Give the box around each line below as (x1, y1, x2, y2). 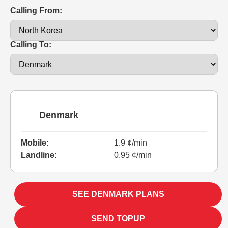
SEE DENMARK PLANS (72, 189, 164, 198)
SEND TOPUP (91, 214, 145, 223)
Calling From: (10, 6, 62, 15)
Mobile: (21, 138, 49, 147)
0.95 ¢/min (114, 150, 152, 159)
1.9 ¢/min (114, 138, 147, 147)
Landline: (21, 150, 57, 159)
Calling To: (10, 40, 51, 49)
